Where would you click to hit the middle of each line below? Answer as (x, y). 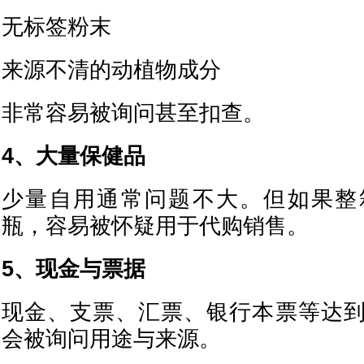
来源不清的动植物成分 (111, 70)
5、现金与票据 (74, 269)
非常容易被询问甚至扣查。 (133, 113)
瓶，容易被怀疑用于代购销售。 (155, 226)
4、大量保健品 (74, 156)
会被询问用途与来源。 (111, 339)
